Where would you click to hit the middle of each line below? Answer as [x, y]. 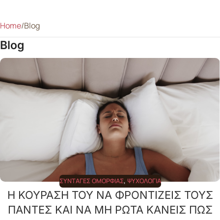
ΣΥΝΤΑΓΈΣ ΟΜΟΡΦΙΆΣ [91, 180]
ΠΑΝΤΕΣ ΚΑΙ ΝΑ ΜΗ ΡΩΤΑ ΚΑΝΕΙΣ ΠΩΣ [110, 209]
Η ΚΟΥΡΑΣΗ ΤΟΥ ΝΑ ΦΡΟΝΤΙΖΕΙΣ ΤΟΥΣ [110, 195]
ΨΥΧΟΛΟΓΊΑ [144, 180]
